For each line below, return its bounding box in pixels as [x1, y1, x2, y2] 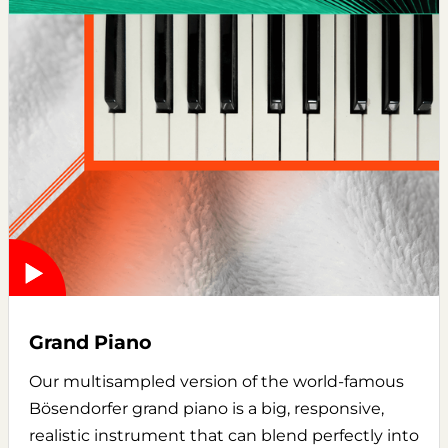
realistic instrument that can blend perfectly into [29, 426, 419, 445]
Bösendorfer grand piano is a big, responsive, [29, 399, 384, 418]
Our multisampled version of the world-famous [29, 372, 404, 391]
